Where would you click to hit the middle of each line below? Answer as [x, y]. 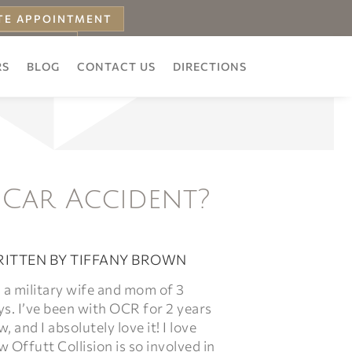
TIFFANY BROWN [128, 260]
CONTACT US [116, 66]
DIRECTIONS [209, 66]
